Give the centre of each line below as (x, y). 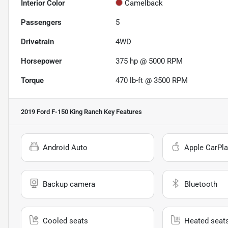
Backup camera (69, 184)
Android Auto (65, 147)
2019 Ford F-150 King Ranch (62, 111)
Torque (32, 80)
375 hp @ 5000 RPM (149, 61)
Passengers (41, 22)
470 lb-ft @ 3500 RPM (152, 80)
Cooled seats (65, 221)
